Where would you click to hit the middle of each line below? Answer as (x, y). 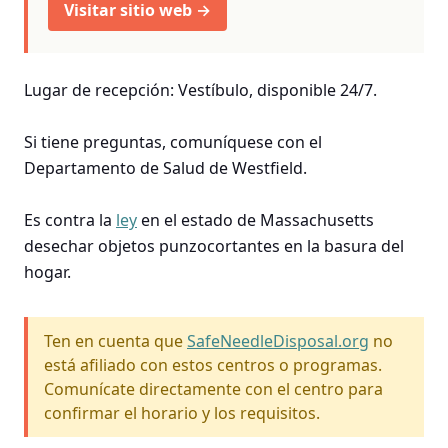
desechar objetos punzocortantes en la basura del (214, 245)
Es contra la (70, 219)
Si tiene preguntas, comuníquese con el (173, 141)
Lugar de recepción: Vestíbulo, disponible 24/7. (200, 89)
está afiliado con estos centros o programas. (213, 364)
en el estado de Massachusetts (255, 219)
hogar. (47, 271)
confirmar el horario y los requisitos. (182, 412)
